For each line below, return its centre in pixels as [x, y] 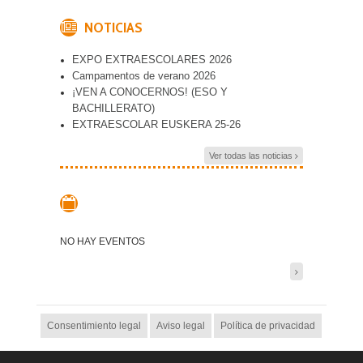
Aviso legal [181, 326]
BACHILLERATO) [113, 109]
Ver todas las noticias [252, 156]
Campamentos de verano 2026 [144, 76]
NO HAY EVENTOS [102, 242]
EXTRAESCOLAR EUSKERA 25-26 [156, 125]
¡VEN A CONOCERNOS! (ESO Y [150, 92]
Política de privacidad [268, 326]
